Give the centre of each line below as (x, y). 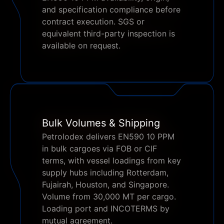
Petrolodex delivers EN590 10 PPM (108, 136)
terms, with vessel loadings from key (111, 160)
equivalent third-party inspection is (108, 33)
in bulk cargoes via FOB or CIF (99, 148)
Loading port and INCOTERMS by (106, 208)
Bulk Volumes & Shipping (101, 123)
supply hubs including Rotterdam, (105, 172)
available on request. (81, 45)
